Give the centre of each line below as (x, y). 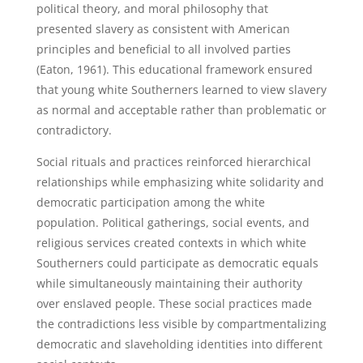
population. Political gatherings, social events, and (173, 222)
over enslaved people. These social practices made (174, 303)
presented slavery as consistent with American (163, 29)
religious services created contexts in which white (171, 243)
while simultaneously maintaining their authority (169, 283)
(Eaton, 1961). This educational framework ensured (174, 69)
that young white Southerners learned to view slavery (181, 90)
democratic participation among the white (150, 202)
